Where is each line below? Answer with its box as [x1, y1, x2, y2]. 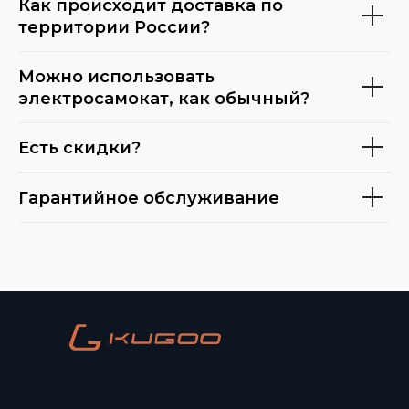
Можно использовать [18, 66, 215, 87]
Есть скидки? [18, 137, 141, 158]
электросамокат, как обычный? [18, 88, 309, 109]
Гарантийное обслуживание [18, 187, 279, 208]
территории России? [18, 16, 210, 37]
